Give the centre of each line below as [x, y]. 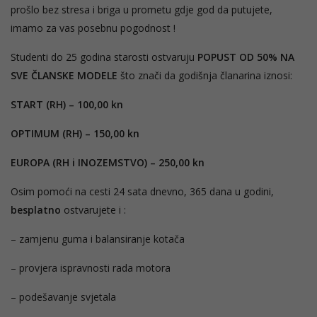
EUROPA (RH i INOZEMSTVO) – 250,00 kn [108, 162]
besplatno [36, 209]
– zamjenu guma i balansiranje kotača [98, 238]
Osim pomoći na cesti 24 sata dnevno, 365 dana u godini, [142, 191]
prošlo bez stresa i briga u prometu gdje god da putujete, [142, 9]
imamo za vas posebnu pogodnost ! [93, 28]
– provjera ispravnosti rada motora [91, 267]
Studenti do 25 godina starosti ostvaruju [103, 57]
